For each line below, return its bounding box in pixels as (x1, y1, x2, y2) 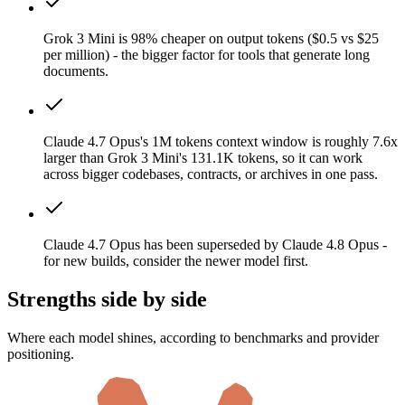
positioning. (7, 346, 74, 363)
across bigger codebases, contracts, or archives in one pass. (43, 166, 378, 183)
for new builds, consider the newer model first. (43, 253, 308, 269)
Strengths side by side (7, 287, 207, 312)
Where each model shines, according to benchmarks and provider (7, 330, 379, 346)
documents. (43, 63, 108, 80)
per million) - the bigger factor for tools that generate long (43, 47, 370, 63)
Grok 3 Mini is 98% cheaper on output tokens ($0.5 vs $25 (43, 31, 379, 47)
